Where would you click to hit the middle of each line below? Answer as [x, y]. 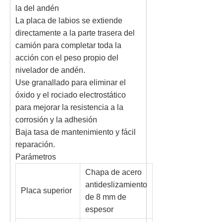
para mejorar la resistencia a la [69, 107]
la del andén [37, 8]
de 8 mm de [106, 197]
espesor [99, 209]
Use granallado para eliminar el [71, 83]
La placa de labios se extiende [69, 21]
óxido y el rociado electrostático [71, 95]
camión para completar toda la [68, 45]
